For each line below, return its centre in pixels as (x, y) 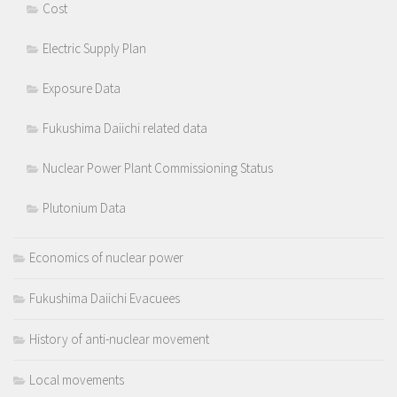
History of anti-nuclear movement (119, 339)
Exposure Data (82, 88)
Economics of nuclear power (106, 257)
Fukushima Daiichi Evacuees (105, 298)
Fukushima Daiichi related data (125, 128)
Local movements (77, 379)
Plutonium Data (84, 207)
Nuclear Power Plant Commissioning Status (158, 167)
